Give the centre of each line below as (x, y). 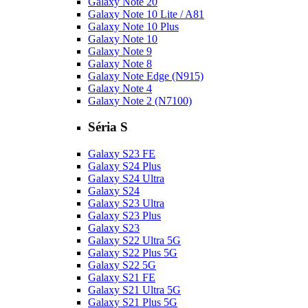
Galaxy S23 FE (122, 154)
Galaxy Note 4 (120, 88)
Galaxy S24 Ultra (126, 178)
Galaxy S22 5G (122, 265)
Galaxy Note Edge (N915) (146, 76)
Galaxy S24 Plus (124, 166)
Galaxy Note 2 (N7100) (140, 100)
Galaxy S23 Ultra (126, 203)
